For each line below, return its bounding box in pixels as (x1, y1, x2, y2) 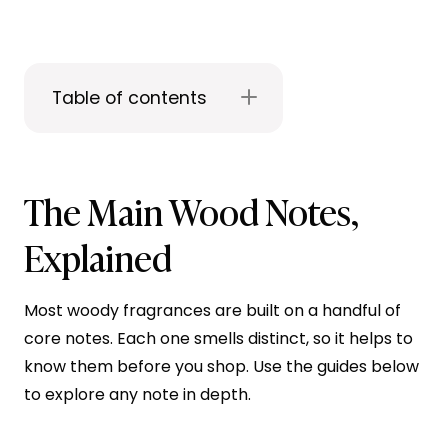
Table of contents (52, 85, 207, 110)
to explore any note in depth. (24, 382, 251, 406)
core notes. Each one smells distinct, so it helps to (24, 326, 413, 350)
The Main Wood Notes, (24, 182, 358, 237)
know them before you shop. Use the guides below (24, 354, 419, 378)
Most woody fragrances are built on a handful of (24, 298, 401, 322)
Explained (24, 228, 172, 283)
